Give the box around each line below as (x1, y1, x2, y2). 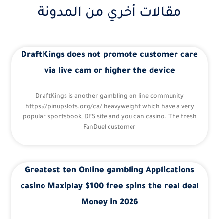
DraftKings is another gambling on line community (35, 93, 184, 100)
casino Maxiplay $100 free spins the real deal (20, 182, 199, 191)
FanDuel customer (83, 124, 136, 131)
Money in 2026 (81, 198, 138, 207)
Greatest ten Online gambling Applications (25, 166, 194, 175)
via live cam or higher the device (44, 66, 175, 76)
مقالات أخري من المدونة (38, 6, 181, 21)
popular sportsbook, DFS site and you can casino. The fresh (22, 113, 197, 121)
